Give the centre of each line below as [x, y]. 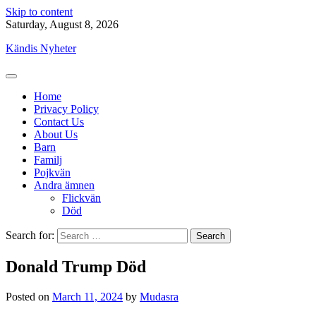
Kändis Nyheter [41, 48]
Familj [48, 160]
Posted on [29, 296]
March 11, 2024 [87, 296]
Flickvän [81, 198]
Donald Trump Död [76, 266]
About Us [56, 134]
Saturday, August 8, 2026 [62, 24]
